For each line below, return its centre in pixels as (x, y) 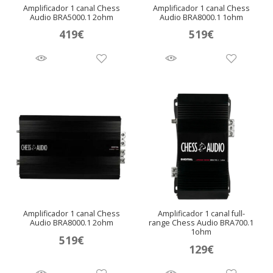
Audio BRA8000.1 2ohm (72, 223)
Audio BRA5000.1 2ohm (72, 17)
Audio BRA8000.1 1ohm (201, 17)
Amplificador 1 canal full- (201, 214)
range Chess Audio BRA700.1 (201, 223)
